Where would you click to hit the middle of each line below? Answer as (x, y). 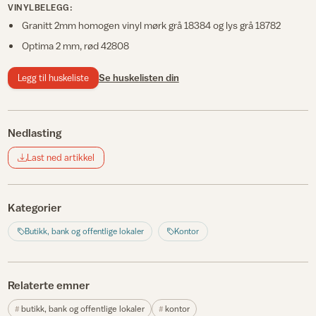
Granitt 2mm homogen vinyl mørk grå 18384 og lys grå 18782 (151, 25)
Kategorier (35, 207)
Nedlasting (35, 133)
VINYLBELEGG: (41, 7)
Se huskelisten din (139, 78)
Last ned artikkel (61, 158)
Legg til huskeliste (53, 77)
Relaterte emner (49, 285)
